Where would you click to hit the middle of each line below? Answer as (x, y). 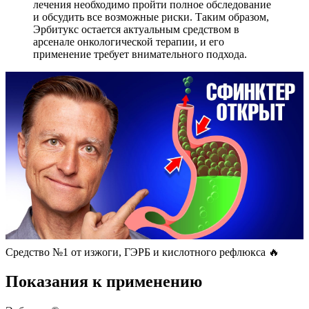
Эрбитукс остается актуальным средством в (136, 30)
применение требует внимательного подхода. (140, 54)
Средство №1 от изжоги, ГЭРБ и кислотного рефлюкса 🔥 (142, 252)
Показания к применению (104, 282)
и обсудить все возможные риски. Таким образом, (151, 17)
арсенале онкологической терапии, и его (129, 42)
